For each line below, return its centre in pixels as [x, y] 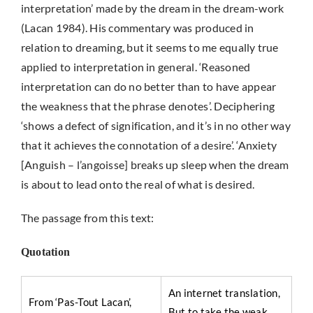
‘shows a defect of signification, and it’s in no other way [155, 125]
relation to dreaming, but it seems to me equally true [150, 47]
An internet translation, [224, 293]
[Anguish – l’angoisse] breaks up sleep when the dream [155, 165]
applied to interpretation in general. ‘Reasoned [136, 67]
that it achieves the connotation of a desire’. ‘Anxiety [149, 145]
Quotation [45, 252]
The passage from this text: [87, 218]
